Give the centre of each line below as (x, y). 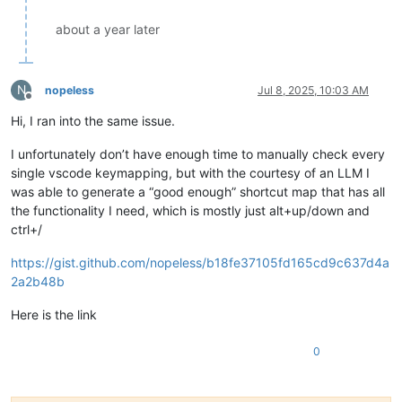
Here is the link (54, 314)
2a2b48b (38, 281)
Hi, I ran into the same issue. (93, 120)
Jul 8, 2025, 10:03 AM (313, 90)
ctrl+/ (26, 229)
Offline (44, 102)
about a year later (108, 29)
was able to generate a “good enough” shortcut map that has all (198, 191)
